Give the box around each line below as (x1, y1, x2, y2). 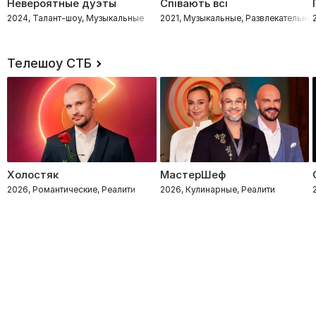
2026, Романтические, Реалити (7, 183, 135, 195)
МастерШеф (159, 167, 226, 181)
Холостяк (7, 167, 59, 181)
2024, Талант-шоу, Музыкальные (7, 12, 144, 23)
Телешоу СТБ (7, 55, 92, 71)
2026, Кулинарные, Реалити (159, 183, 275, 195)
